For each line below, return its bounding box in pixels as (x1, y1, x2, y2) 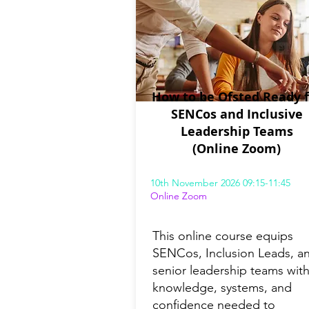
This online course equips (152, 228, 293, 244)
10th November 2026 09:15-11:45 (150, 177, 290, 190)
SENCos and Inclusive (170, 106, 303, 123)
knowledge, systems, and (152, 280, 292, 296)
